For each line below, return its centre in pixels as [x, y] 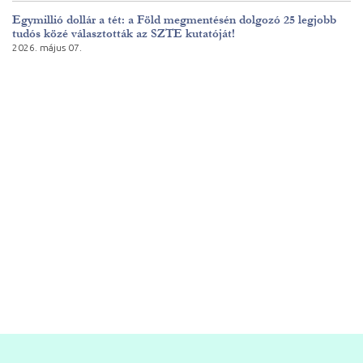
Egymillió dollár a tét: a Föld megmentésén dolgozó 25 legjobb [174, 20]
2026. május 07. [47, 48]
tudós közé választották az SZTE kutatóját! [124, 34]
